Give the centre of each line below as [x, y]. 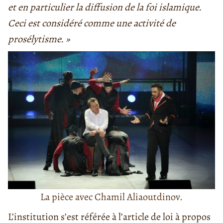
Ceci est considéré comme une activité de [92, 23]
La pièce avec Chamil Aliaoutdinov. [111, 197]
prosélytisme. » [39, 39]
